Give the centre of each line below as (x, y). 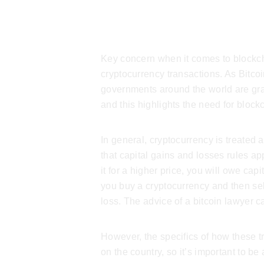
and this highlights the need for (169, 104)
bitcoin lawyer (223, 201)
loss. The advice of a (147, 201)
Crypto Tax (155, 34)
